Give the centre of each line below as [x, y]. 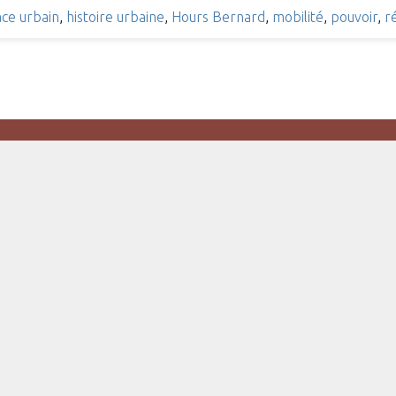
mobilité [297, 16]
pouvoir [354, 16]
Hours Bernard [218, 16]
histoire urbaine [115, 16]
